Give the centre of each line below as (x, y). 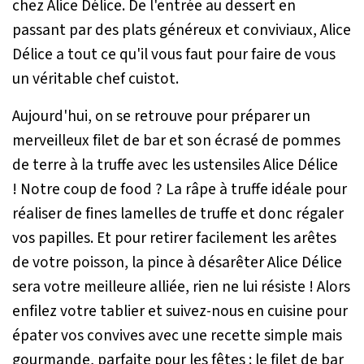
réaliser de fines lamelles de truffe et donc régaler (178, 213)
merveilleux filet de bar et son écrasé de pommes (176, 140)
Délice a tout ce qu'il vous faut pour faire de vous (174, 54)
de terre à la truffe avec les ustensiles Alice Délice (175, 165)
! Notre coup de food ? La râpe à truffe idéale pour (180, 189)
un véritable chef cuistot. (95, 78)
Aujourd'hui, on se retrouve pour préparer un (161, 116)
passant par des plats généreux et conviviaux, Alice (182, 30)
